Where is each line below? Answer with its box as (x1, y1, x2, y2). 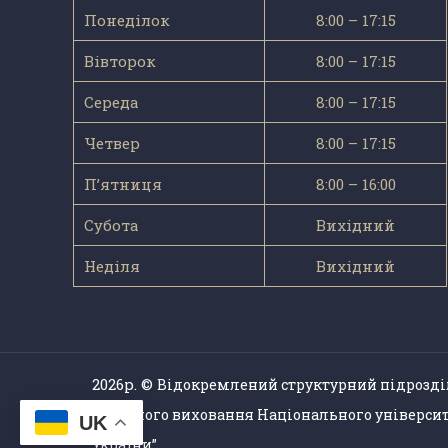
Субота (84, 215, 140, 236)
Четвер (84, 133, 141, 154)
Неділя (84, 256, 141, 277)
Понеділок (84, 10, 171, 31)
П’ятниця (84, 174, 163, 195)
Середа (84, 92, 140, 113)
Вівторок (84, 51, 157, 72)
